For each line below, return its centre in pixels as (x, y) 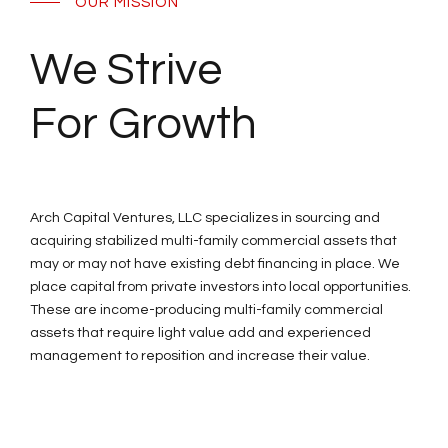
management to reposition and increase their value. (200, 355)
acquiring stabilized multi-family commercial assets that (213, 240)
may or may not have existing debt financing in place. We (215, 263)
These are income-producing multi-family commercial (206, 309)
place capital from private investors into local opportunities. (220, 286)
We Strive (126, 69)
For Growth (143, 123)
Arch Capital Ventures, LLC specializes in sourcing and (205, 217)
